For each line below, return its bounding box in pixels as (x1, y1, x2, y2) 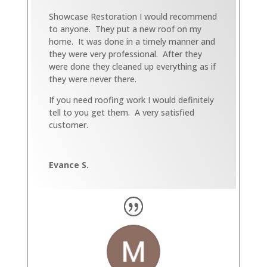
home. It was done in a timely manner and (48, 35, 215, 47)
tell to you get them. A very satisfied (48, 106, 194, 118)
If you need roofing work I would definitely (48, 94, 214, 105)
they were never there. (48, 73, 136, 85)
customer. (48, 119, 88, 131)
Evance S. (48, 159, 89, 170)
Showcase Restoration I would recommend (48, 10, 217, 22)
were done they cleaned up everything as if (48, 60, 216, 72)
